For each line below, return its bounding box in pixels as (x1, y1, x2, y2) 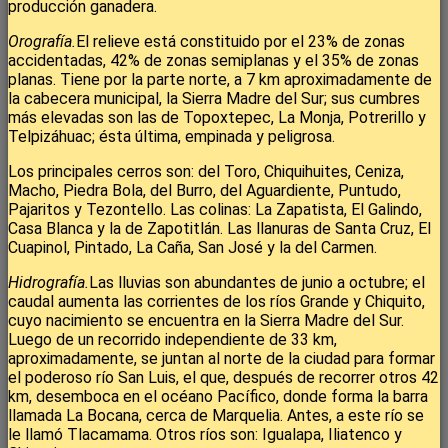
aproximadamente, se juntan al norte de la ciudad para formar (8, 348, 435, 368)
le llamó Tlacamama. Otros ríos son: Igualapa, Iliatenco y (8, 424, 402, 444)
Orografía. (8, 31, 76, 51)
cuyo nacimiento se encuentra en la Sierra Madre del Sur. (8, 310, 404, 330)
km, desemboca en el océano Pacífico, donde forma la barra (8, 386, 428, 406)
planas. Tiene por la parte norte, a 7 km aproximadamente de (8, 69, 432, 89)
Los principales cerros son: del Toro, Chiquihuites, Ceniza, (8, 161, 404, 181)
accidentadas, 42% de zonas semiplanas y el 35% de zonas (8, 50, 419, 70)
